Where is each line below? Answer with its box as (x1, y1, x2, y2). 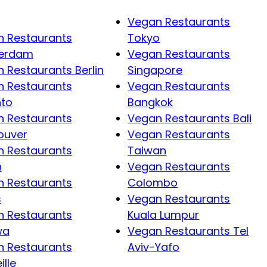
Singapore (128, 62, 183, 77)
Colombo (128, 175, 178, 190)
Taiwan (128, 142, 167, 158)
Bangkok (128, 94, 173, 110)
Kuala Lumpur (128, 207, 200, 222)
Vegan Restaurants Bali (128, 110, 252, 126)
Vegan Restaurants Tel (128, 223, 249, 238)
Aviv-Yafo (128, 239, 180, 254)
